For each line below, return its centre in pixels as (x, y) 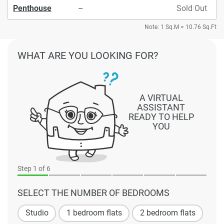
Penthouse (32, 8)
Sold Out (191, 8)
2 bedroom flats (167, 213)
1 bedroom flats (94, 213)
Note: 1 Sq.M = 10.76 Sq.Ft (180, 27)
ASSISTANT (161, 107)
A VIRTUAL (161, 98)
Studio (37, 213)
